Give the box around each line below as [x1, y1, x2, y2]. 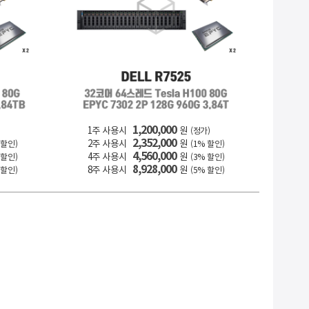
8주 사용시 [87, 165, 127, 175]
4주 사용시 [87, 152, 127, 161]
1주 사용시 [87, 126, 127, 135]
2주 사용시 [87, 139, 127, 148]
